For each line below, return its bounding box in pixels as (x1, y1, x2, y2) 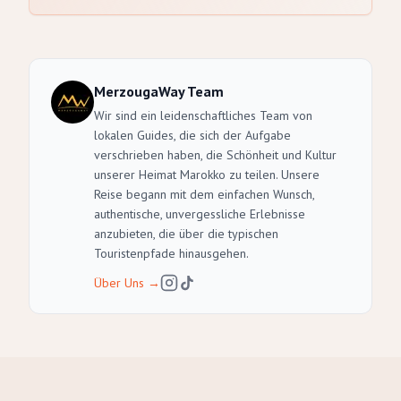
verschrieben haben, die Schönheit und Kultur (94, 147, 337, 163)
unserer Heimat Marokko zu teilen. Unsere (94, 166, 320, 183)
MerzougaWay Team (94, 82, 224, 100)
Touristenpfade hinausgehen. (94, 245, 249, 261)
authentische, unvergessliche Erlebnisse (94, 206, 305, 222)
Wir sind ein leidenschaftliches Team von (94, 107, 312, 124)
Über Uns (94, 275, 144, 291)
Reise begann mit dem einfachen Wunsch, (94, 186, 314, 202)
